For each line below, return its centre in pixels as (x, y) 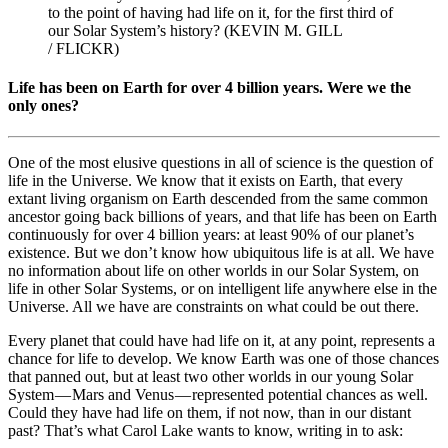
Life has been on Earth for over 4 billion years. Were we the (209, 87)
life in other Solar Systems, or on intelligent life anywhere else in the (222, 289)
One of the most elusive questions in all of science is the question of (220, 163)
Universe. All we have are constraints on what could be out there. (213, 307)
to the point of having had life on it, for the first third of (220, 12)
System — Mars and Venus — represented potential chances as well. (218, 395)
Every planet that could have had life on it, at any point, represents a (221, 341)
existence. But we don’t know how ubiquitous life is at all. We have (221, 253)
